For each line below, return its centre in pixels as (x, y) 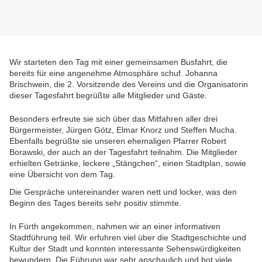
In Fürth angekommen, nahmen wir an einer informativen (115, 227)
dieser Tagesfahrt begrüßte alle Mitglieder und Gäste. (109, 96)
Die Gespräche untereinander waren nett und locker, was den (123, 192)
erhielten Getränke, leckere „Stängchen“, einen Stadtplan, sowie (128, 163)
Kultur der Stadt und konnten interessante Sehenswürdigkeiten (125, 249)
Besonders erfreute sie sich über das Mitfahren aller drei (113, 119)
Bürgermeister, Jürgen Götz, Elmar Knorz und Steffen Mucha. (123, 130)
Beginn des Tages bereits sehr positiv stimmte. (95, 203)
